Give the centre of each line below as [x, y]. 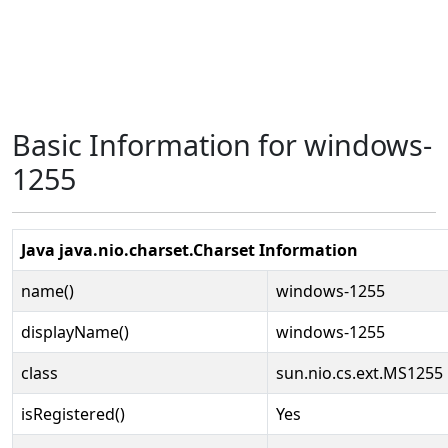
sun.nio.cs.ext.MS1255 [359, 373]
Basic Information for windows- [222, 144]
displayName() [75, 332]
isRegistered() [73, 414]
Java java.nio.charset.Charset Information [189, 250]
